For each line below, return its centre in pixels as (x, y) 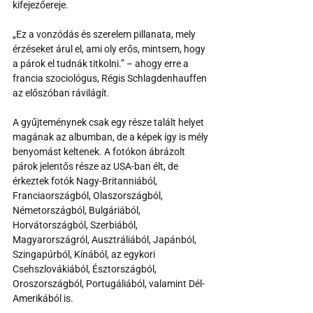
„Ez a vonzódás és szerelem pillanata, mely (105, 34)
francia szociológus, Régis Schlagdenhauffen (111, 78)
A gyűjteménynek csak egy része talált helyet (109, 122)
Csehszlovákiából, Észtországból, (86, 269)
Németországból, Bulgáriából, (78, 210)
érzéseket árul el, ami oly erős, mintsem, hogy (110, 49)
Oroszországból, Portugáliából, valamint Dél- (109, 283)
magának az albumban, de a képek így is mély (111, 137)
